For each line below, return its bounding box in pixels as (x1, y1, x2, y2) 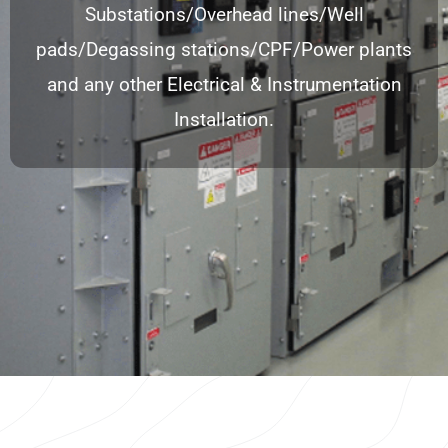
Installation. (174, 108, 274, 132)
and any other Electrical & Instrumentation (46, 73, 402, 97)
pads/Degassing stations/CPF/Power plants (36, 38, 412, 62)
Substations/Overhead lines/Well (84, 3, 364, 27)
